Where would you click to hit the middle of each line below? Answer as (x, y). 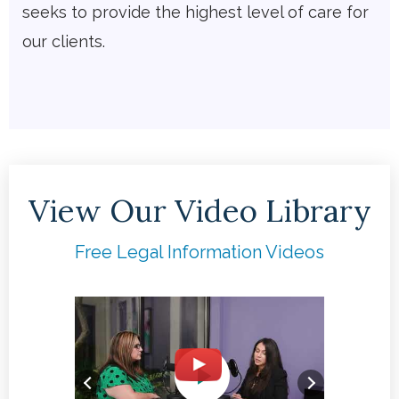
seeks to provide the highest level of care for (195, 12)
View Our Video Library (199, 211)
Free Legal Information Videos (199, 252)
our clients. (64, 42)
